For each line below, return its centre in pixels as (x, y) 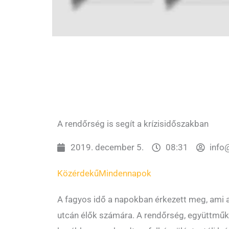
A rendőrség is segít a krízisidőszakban (133, 124)
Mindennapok (125, 174)
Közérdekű (78, 174)
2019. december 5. (107, 147)
